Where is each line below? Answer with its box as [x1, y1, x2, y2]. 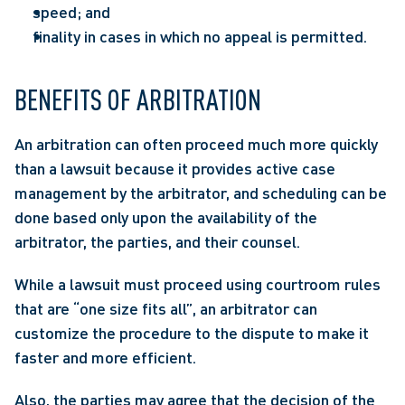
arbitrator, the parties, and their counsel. [14, 231, 300, 251]
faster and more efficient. [14, 347, 196, 367]
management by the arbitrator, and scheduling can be [14, 183, 387, 202]
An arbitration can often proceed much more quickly [14, 134, 378, 154]
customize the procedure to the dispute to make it [14, 323, 369, 343]
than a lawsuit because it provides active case [14, 158, 335, 178]
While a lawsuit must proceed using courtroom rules [14, 274, 381, 294]
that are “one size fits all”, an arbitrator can [14, 298, 317, 318]
